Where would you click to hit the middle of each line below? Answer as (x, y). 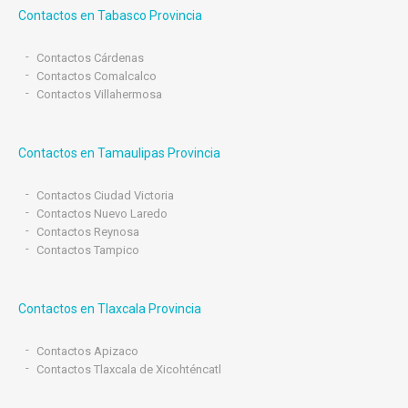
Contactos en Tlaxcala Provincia (110, 309)
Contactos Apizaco (87, 351)
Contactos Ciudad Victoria (105, 195)
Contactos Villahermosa (99, 94)
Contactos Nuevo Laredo (102, 214)
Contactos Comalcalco (97, 76)
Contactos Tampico (88, 250)
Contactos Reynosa (88, 232)
